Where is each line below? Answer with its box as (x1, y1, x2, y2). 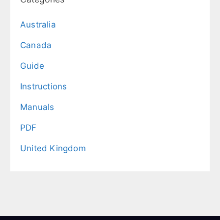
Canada (20, 40, 52, 51)
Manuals (20, 102, 55, 112)
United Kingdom (20, 143, 86, 154)
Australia (20, 20, 56, 30)
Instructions (20, 82, 67, 92)
